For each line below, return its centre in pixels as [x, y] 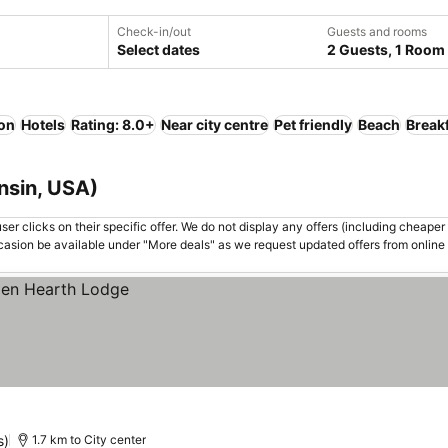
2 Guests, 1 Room [386, 49]
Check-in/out [154, 31]
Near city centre [214, 124]
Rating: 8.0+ [113, 124]
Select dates [158, 49]
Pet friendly [313, 124]
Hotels [43, 124]
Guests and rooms [377, 31]
